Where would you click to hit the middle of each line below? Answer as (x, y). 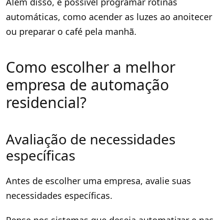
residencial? (46, 102)
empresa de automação (87, 84)
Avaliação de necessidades (91, 139)
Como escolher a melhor (91, 67)
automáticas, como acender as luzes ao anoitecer (109, 16)
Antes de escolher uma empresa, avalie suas (98, 180)
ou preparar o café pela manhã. (71, 31)
